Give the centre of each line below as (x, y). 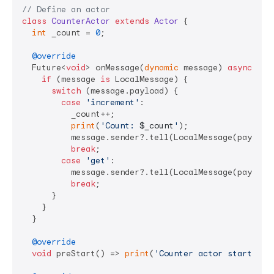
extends (132, 21)
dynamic (161, 68)
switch (66, 91)
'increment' (113, 103)
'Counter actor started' (210, 254)
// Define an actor (66, 10)
